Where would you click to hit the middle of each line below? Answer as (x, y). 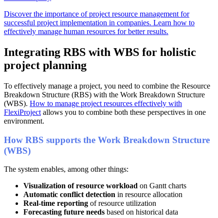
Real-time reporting (56, 203)
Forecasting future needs (64, 212)
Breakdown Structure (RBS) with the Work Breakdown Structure (104, 95)
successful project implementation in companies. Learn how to (99, 23)
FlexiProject (22, 112)
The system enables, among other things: (66, 169)
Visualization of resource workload (81, 186)
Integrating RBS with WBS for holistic (100, 52)
